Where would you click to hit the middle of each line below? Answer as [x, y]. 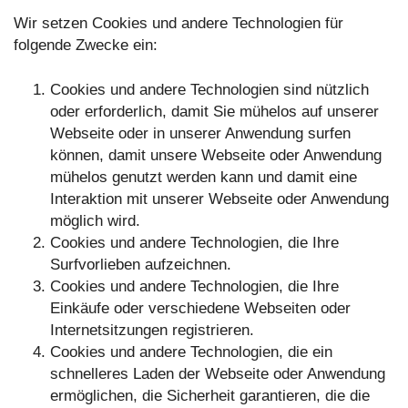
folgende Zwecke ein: [86, 46]
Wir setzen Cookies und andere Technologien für [178, 24]
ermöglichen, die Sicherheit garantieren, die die [210, 396]
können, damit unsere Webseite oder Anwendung [216, 156]
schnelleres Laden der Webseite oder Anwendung [218, 374]
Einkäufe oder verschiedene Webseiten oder [200, 309]
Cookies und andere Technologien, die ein [191, 352]
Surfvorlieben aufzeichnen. [141, 265]
